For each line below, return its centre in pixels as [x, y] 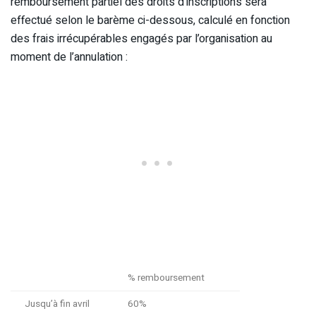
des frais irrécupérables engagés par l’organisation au [141, 38]
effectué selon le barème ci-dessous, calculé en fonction [150, 20]
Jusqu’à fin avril [57, 304]
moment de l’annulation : [69, 57]
